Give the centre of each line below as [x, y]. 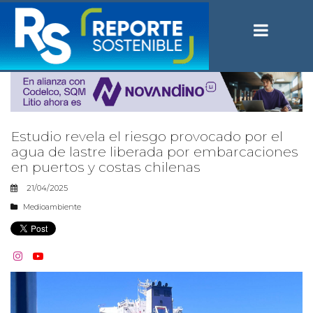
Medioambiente [52, 206]
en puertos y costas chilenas [106, 167]
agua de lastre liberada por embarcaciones [155, 152]
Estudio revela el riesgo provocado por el [147, 136]
